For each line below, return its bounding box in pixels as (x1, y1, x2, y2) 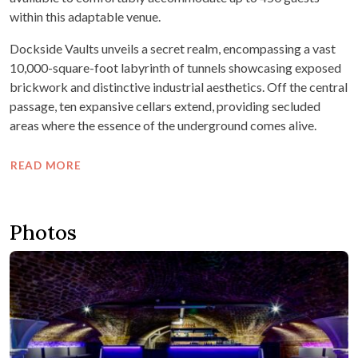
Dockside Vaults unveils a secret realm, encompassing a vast (10, 41, 336, 57)
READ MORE (10, 158, 84, 172)
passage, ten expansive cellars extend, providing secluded (10, 98, 320, 114)
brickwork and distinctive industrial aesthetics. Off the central (10, 79, 348, 95)
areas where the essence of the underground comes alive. (10, 117, 316, 133)
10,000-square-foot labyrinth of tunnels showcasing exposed (10, 60, 341, 76)
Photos (10, 220, 77, 245)
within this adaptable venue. (10, 9, 161, 25)
